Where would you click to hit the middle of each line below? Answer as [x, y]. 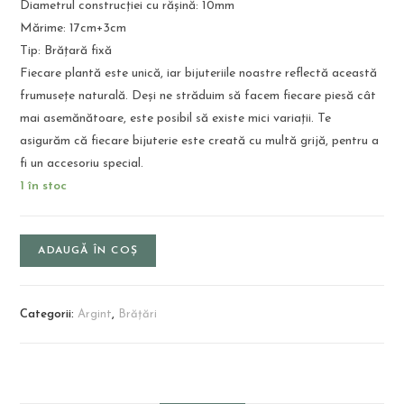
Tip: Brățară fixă [66, 51]
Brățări [138, 315]
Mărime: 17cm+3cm [73, 29]
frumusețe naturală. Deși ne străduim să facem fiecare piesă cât [198, 96]
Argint [95, 315]
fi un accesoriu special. [82, 164]
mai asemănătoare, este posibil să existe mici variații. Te [176, 119]
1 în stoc [44, 187]
